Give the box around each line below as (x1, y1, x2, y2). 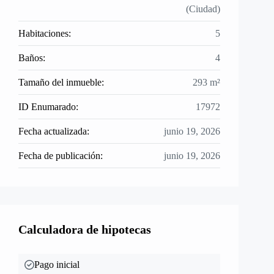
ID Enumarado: (18, 102, 78, 112)
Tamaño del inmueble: (18, 77, 104, 87)
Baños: (18, 53, 45, 63)
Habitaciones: (18, 28, 71, 39)
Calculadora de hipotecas (18, 223, 151, 236)
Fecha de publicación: (18, 150, 103, 161)
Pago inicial (34, 259, 80, 270)
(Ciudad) (186, 4, 220, 14)
